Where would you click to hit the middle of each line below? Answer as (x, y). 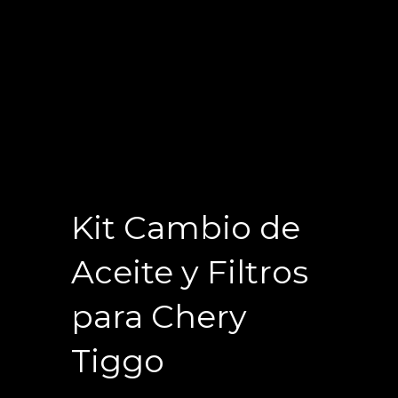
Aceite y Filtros (190, 272)
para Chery (159, 316)
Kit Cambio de (186, 227)
